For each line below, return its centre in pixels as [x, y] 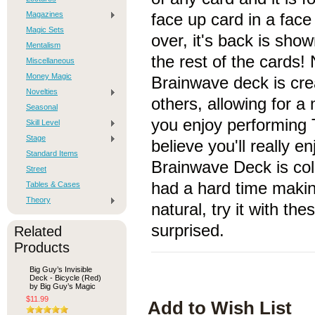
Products [42, 247]
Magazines [45, 14]
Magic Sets [45, 30]
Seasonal [42, 107]
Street [36, 169]
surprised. [188, 231]
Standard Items [52, 153]
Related [38, 231]
